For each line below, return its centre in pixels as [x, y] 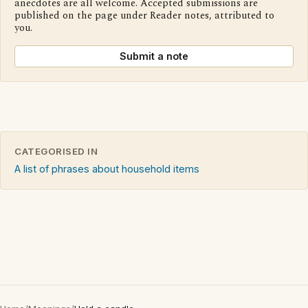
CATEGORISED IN [56, 151]
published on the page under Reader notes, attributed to [144, 15]
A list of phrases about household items [107, 168]
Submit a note [154, 56]
